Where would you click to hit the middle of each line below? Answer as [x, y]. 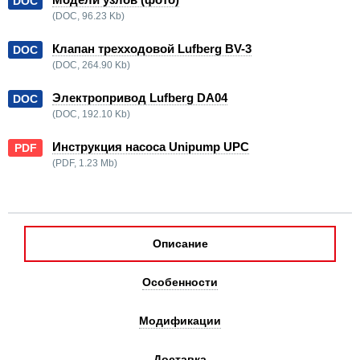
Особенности [180, 282]
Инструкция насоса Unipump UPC [151, 147]
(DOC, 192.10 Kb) [91, 115]
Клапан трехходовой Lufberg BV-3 [152, 49]
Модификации [180, 321]
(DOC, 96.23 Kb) [88, 16]
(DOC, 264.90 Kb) [91, 65]
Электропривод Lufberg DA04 [140, 98]
